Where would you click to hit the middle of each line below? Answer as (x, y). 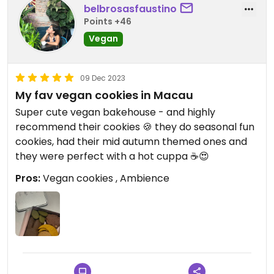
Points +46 (108, 21)
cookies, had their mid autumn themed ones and (131, 142)
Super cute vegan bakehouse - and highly (115, 112)
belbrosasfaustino (130, 9)
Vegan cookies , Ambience (105, 178)
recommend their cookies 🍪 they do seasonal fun (135, 127)
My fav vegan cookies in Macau (104, 95)
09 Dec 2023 (103, 78)
